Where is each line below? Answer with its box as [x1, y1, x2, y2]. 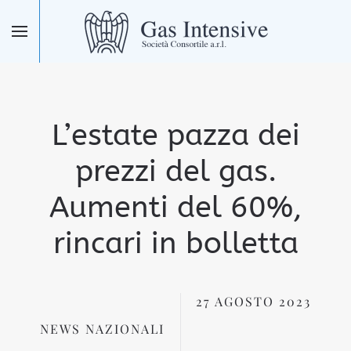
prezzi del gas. [74, 154, 277, 189]
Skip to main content [27, 30, 180, 48]
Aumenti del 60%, [49, 190, 302, 225]
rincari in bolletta [52, 226, 299, 261]
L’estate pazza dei [51, 118, 300, 153]
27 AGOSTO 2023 [196, 293, 311, 309]
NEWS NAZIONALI [40, 320, 165, 337]
